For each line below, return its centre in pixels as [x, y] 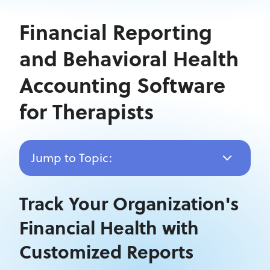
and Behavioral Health [129, 58]
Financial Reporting [116, 32]
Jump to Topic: [72, 158]
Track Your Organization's [129, 203]
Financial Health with [109, 227]
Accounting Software [122, 85]
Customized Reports [106, 251]
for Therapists [86, 111]
